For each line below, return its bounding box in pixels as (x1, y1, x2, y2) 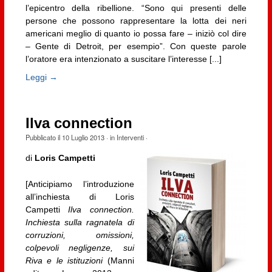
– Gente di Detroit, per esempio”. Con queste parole (25, 41, 246, 52)
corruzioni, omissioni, (25, 229, 134, 240)
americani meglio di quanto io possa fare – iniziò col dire (25, 29, 246, 39)
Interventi (116, 132, 144, 143)
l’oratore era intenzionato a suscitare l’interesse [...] (25, 54, 222, 64)
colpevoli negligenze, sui (25, 242, 134, 253)
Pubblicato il (25, 132, 62, 143)
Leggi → (25, 72, 58, 82)
